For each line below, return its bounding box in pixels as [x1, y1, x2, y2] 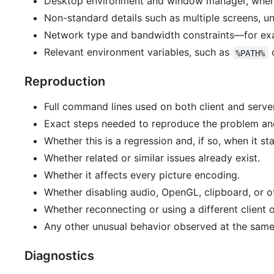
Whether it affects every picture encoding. [44, 169, 240, 182]
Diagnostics [24, 248, 94, 264]
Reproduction [24, 74, 105, 89]
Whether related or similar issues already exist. [44, 152, 260, 165]
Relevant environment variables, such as [44, 46, 232, 59]
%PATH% [235, 48, 265, 58]
